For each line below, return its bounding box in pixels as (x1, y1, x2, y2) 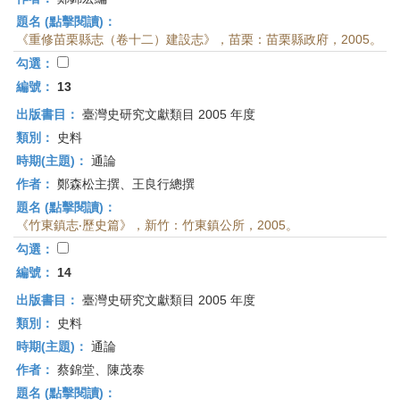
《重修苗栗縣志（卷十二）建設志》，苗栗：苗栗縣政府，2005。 (16, 32, 382, 46)
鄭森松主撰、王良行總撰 (54, 177, 195, 191)
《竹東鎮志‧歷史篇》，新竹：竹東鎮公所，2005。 (16, 218, 298, 232)
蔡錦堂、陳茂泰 (54, 362, 145, 377)
